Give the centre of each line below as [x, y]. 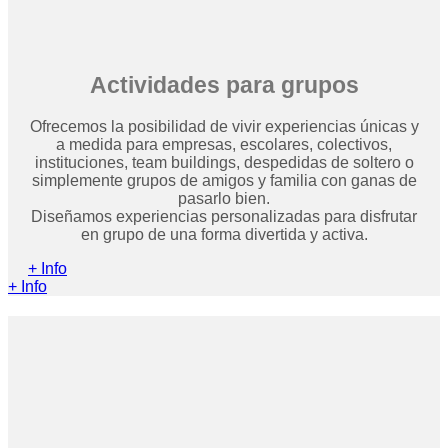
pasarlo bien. [224, 198]
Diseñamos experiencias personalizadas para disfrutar [224, 216]
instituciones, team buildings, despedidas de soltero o [224, 162]
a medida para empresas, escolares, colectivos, [224, 144]
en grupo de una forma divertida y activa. [224, 234]
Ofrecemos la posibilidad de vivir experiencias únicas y [224, 126]
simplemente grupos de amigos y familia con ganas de [224, 180]
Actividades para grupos [224, 84]
